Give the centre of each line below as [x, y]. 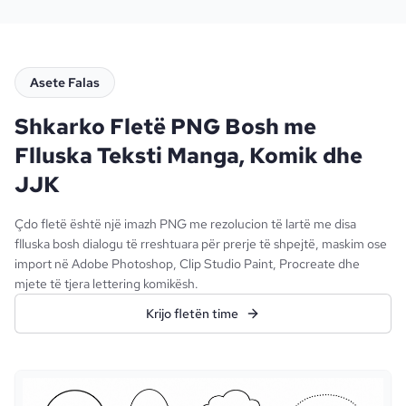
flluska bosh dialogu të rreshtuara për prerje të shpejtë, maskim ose [201, 244]
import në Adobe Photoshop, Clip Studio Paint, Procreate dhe [187, 264]
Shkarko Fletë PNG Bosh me [165, 126]
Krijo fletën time [192, 314]
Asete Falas [65, 82]
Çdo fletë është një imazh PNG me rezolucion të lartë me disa [185, 224]
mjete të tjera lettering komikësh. [106, 284]
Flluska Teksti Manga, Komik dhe [188, 155]
